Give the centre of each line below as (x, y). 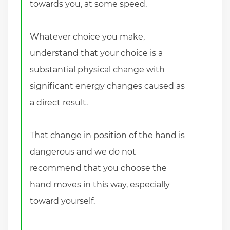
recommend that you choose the (99, 168)
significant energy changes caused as (108, 86)
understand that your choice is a (97, 53)
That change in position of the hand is (108, 135)
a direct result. (59, 102)
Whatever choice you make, (88, 36)
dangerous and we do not (83, 151)
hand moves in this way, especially (100, 184)
